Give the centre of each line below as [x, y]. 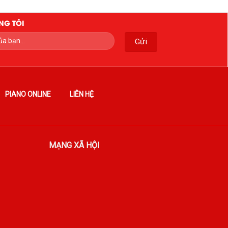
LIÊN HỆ [81, 94]
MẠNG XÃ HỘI [75, 146]
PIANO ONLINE [28, 94]
